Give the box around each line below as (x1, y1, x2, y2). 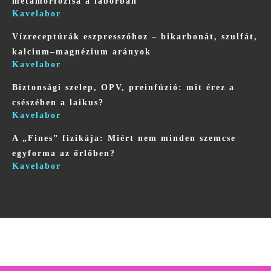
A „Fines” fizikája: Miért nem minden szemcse (12, 134, 236, 143)
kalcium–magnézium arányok (12, 47, 151, 57)
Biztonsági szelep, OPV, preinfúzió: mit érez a (12, 83, 235, 93)
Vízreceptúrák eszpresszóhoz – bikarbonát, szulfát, (12, 32, 258, 42)
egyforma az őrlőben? (12, 149, 116, 158)
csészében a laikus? (12, 98, 104, 108)
